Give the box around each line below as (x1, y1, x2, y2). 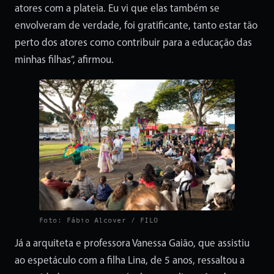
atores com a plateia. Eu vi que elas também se (15, 4, 220, 15)
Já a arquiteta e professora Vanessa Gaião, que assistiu (15, 238, 250, 249)
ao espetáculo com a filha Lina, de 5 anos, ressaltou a (15, 255, 245, 266)
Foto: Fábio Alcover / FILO (39, 215, 158, 224)
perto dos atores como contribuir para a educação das (15, 38, 252, 49)
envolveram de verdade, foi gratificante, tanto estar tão (15, 21, 257, 32)
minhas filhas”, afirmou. (15, 55, 114, 66)
